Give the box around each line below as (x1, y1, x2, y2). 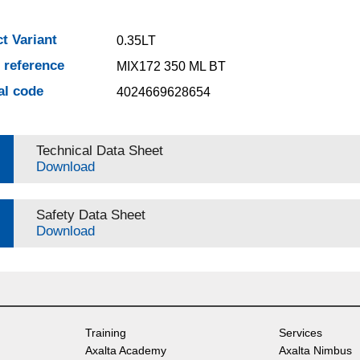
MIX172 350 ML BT (116, 59, 226, 73)
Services (278, 326, 322, 339)
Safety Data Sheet (35, 207, 145, 223)
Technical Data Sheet (35, 143, 163, 158)
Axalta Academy (84, 344, 166, 357)
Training (84, 326, 126, 339)
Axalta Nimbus (278, 344, 352, 357)
